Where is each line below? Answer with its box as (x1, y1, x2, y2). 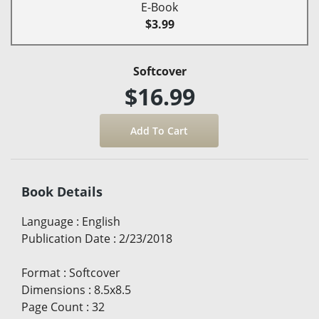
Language (21, 214, 73, 230)
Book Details (21, 183, 103, 201)
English (82, 214, 120, 230)
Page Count (21, 299, 83, 315)
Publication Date (21, 231, 110, 247)
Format (21, 265, 61, 281)
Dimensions (21, 282, 85, 298)
